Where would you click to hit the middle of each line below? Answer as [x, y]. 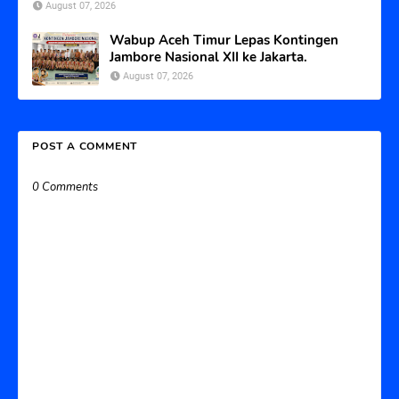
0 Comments [65, 187]
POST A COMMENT [85, 146]
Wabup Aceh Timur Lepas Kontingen [224, 40]
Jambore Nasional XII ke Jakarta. [208, 57]
